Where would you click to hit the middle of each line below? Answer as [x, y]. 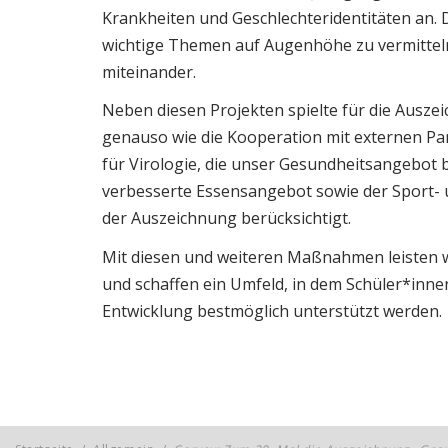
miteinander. [149, 71]
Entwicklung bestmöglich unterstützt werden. [272, 310]
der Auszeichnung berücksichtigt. [226, 218]
